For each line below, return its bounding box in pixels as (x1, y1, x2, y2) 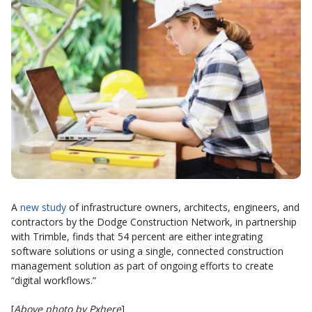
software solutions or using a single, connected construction (11, 244, 283, 258)
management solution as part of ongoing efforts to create (11, 259, 274, 272)
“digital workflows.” (11, 274, 96, 287)
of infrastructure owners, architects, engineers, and (66, 201, 299, 214)
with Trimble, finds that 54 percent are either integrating (11, 230, 263, 243)
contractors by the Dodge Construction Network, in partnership (11, 215, 297, 228)
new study (20, 201, 66, 214)
